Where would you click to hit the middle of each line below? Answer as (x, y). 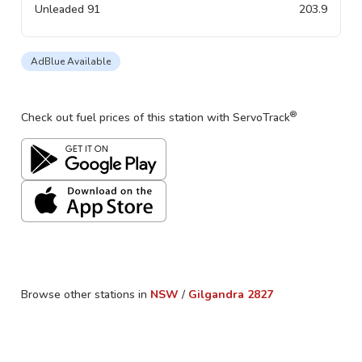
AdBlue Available (71, 61)
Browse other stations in (84, 295)
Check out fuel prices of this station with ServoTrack (156, 118)
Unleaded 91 (67, 9)
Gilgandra (216, 295)
